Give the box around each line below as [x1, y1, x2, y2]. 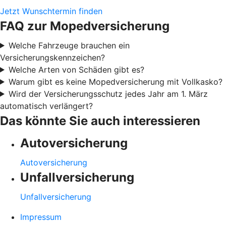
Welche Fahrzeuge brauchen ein [8, 40, 130, 50]
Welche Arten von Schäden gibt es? [8, 64, 144, 75]
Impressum [20, 211, 62, 222]
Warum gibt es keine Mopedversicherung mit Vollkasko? [8, 76, 222, 87]
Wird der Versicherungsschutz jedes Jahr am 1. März [8, 88, 208, 99]
